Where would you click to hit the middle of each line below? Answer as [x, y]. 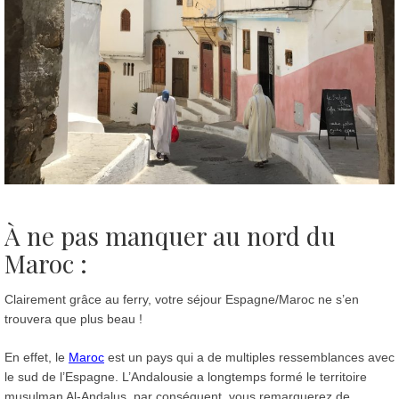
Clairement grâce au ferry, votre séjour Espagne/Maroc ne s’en [182, 299]
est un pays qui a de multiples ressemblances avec [249, 357]
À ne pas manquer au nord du [170, 235]
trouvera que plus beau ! [73, 318]
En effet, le [37, 357]
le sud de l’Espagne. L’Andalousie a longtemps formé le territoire [186, 376]
